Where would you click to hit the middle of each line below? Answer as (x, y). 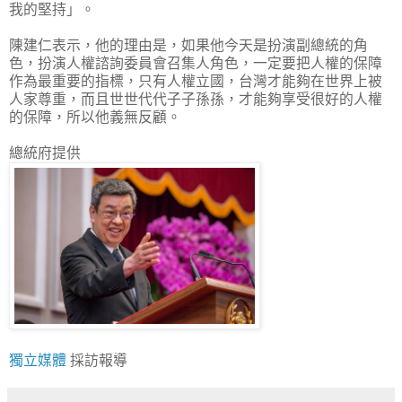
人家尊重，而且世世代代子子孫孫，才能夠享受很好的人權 (196, 99)
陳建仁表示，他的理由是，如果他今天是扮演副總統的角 (188, 45)
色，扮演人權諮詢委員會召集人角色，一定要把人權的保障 (196, 63)
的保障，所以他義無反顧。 (95, 117)
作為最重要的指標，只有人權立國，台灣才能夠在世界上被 (196, 81)
